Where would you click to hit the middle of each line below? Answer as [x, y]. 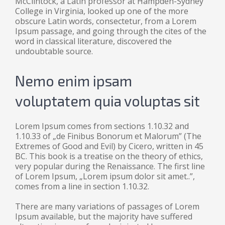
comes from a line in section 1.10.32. [82, 186]
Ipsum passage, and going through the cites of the [111, 31]
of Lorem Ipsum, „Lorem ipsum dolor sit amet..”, [105, 176]
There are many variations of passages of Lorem [107, 206]
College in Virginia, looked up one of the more [102, 11]
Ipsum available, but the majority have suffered [104, 216]
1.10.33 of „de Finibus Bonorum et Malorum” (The [108, 136]
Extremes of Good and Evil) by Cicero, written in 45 [109, 146]
